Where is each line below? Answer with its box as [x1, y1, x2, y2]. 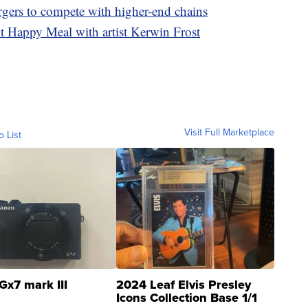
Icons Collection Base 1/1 [116, 288, 257, 307]
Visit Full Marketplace [184, 124, 274, 140]
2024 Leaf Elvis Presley [116, 275, 251, 294]
